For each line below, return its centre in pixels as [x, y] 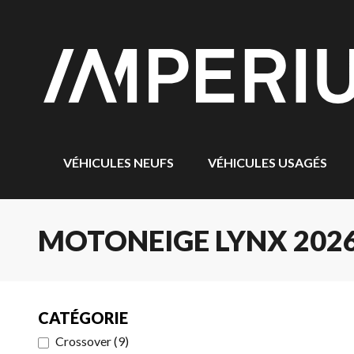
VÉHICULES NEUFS [119, 162]
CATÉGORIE [83, 318]
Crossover [83, 341]
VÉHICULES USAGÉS [267, 162]
